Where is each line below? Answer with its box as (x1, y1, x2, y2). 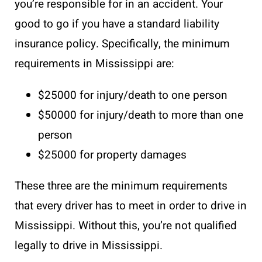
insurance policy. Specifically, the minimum (15, 36, 230, 53)
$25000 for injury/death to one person (38, 87, 227, 104)
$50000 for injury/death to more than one (38, 107, 243, 124)
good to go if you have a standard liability (15, 16, 219, 33)
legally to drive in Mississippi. (15, 237, 166, 254)
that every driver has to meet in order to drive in (15, 198, 247, 215)
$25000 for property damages (38, 147, 187, 164)
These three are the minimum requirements (15, 178, 227, 195)
